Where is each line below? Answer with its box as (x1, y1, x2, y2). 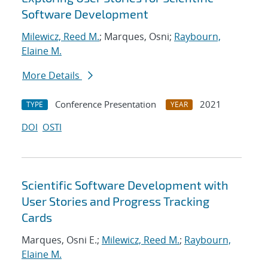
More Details (22, 69, 82, 83)
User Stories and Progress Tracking (22, 194, 209, 209)
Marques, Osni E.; (22, 233, 102, 247)
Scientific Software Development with (22, 178, 229, 193)
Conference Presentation (55, 98, 156, 111)
